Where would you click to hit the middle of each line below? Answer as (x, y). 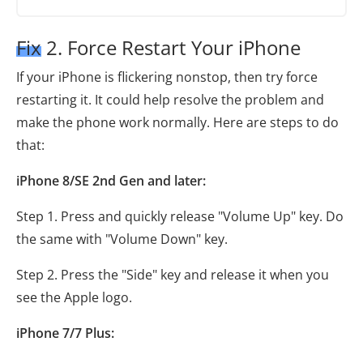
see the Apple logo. (74, 298)
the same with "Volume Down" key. (122, 239)
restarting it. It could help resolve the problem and (170, 100)
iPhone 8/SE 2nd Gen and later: (111, 181)
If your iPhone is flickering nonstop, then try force (167, 77)
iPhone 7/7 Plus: (65, 333)
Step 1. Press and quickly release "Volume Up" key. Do (180, 217)
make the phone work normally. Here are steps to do (177, 123)
